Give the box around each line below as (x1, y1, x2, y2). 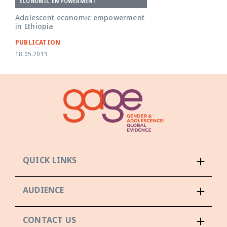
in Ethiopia (15, 22, 54, 32)
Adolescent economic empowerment (15, 14, 144, 24)
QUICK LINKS (23, 156, 77, 167)
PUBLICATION (15, 39, 61, 48)
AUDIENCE (23, 186, 64, 197)
